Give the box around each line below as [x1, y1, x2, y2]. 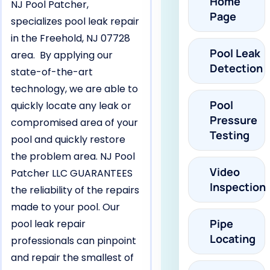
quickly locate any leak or [11, 99, 131, 113]
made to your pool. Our [11, 200, 120, 214]
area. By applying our [11, 48, 113, 62]
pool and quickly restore [11, 133, 125, 146]
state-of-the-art [11, 65, 93, 79]
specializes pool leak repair [11, 14, 139, 28]
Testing [209, 128, 250, 143]
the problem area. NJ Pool [11, 149, 135, 163]
